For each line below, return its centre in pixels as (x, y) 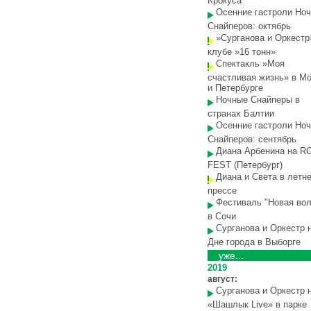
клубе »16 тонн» (242, 52)
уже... (231, 255)
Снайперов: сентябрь (252, 139)
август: (222, 279)
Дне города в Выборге (254, 242)
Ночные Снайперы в (258, 100)
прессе (222, 191)
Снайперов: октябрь (249, 26)
